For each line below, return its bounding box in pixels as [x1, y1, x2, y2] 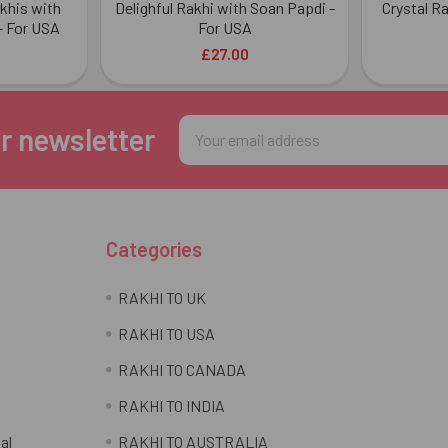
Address [179, 140, 235, 160]
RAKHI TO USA [117, 323, 215, 343]
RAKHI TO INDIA [117, 395, 225, 415]
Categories [105, 236, 202, 261]
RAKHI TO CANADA [117, 359, 246, 379]
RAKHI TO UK [117, 287, 206, 307]
